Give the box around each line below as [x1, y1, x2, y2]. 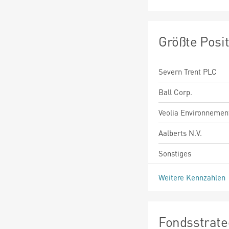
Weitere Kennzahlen [158, 172, 227, 182]
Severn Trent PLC [158, 66, 217, 77]
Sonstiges [158, 148, 191, 158]
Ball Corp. [158, 86, 192, 97]
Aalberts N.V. [158, 127, 202, 138]
